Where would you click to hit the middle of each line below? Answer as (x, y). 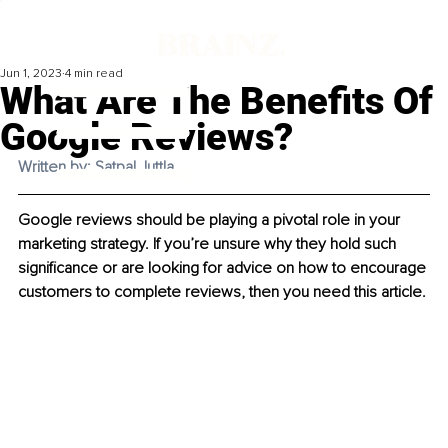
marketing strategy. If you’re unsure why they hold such (209, 244)
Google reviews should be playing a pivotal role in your (211, 220)
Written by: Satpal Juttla (98, 167)
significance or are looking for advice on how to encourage (224, 268)
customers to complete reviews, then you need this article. (222, 292)
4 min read (94, 74)
